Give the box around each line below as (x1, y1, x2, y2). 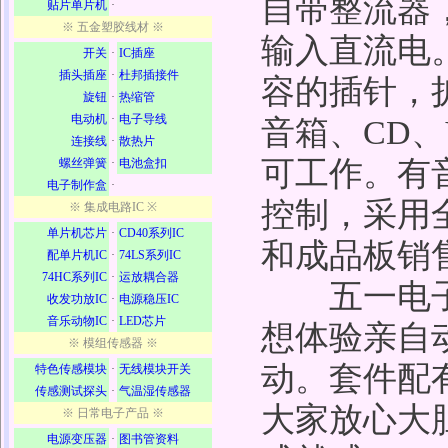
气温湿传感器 (119, 384, 191, 398)
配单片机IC (47, 248, 107, 262)
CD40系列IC (119, 226, 184, 240)
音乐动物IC (47, 314, 107, 328)
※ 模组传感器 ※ (68, 336, 158, 350)
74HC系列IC (42, 270, 107, 284)
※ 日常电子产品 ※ (62, 406, 164, 420)
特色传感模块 (35, 362, 107, 376)
